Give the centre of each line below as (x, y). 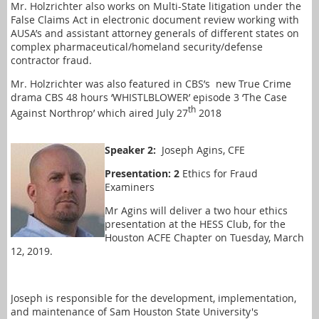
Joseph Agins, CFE (203, 150)
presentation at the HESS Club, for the (195, 224)
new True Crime (252, 84)
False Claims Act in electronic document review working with (155, 20)
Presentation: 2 (142, 173)
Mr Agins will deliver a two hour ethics (196, 210)
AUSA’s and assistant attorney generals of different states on (155, 33)
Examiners (130, 187)
